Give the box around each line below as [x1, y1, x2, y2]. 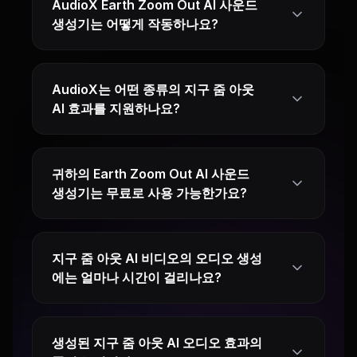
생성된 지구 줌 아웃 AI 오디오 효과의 [52, 335, 262, 351]
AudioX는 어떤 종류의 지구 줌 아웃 [52, 81, 254, 98]
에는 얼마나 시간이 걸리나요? [52, 269, 222, 286]
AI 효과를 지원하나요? [52, 100, 180, 117]
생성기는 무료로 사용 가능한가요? [52, 185, 247, 202]
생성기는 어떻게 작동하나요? [52, 16, 218, 33]
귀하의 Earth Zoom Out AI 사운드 [52, 166, 249, 182]
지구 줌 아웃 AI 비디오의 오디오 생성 [52, 250, 262, 267]
